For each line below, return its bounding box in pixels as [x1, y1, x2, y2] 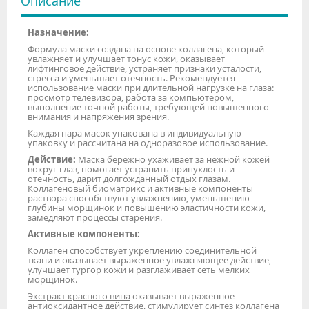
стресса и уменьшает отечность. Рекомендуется [28, 71, 235, 84]
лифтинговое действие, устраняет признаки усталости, [28, 61, 261, 74]
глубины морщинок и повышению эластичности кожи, [28, 201, 266, 214]
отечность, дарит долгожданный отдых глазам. [28, 172, 230, 185]
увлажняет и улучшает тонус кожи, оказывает [28, 52, 225, 65]
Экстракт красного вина [28, 289, 130, 302]
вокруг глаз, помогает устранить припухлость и [28, 162, 235, 175]
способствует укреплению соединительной [68, 243, 257, 257]
